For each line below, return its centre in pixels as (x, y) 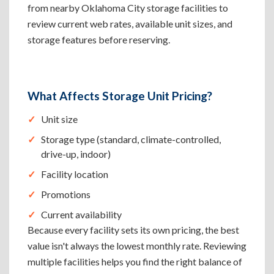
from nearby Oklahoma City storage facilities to (128, 8)
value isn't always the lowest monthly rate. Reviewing (137, 246)
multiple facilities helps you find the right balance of (135, 261)
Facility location (75, 174)
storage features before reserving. (99, 39)
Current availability (81, 214)
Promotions (66, 194)
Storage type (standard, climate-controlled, (131, 139)
